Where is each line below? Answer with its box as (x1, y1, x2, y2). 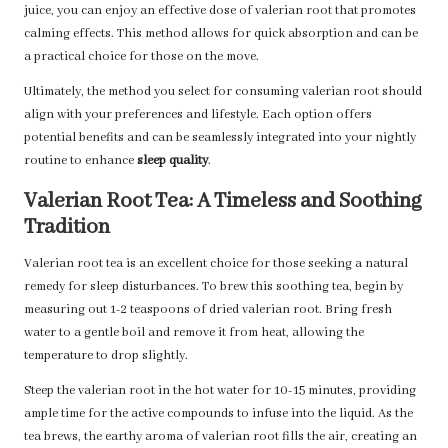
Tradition (24, 214, 110, 242)
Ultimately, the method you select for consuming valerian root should (24, 84, 422, 101)
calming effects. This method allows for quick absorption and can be (24, 26, 418, 43)
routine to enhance (24, 153, 137, 170)
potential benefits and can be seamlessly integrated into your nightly (24, 130, 416, 147)
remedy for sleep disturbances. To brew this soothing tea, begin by (24, 279, 403, 296)
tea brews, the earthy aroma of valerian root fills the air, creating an (24, 429, 417, 446)
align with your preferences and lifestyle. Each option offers (24, 107, 372, 124)
